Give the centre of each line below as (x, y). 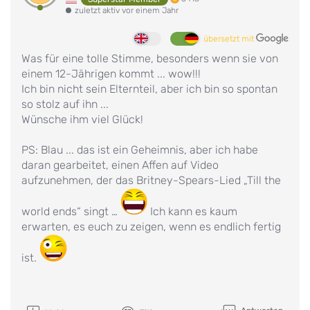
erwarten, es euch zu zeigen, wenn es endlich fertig (151, 226)
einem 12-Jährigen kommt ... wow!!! (111, 73)
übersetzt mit (230, 38)
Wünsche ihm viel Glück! (82, 119)
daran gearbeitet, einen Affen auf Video (120, 165)
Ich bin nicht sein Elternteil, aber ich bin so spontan (149, 89)
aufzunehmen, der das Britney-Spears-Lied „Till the (151, 180)
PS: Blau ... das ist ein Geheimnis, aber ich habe (140, 149)
